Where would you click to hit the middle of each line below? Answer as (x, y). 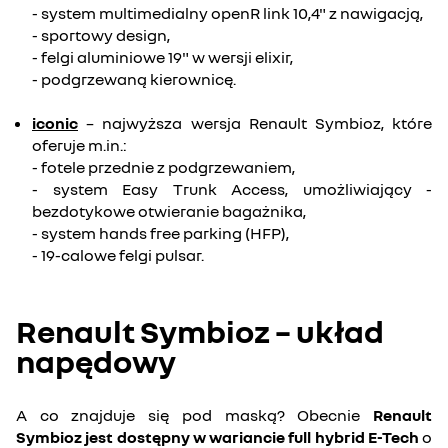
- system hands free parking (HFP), (160, 233)
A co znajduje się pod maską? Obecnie (194, 415)
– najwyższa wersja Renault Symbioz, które (255, 123)
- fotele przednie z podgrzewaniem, (163, 167)
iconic (55, 123)
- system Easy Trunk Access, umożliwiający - (232, 189)
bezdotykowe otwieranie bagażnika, (169, 211)
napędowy (96, 361)
